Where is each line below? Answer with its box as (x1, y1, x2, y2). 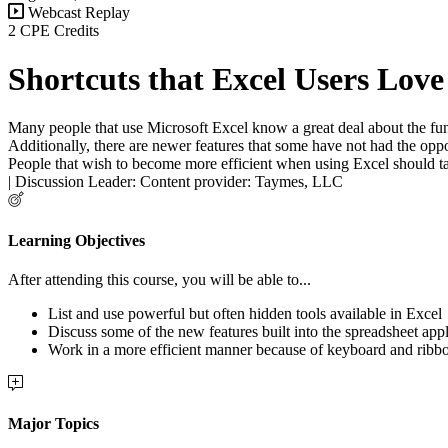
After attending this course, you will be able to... (8, 270, 311, 288)
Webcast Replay (24, 3, 130, 21)
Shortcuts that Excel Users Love (8, 61, 444, 97)
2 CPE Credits (8, 21, 99, 39)
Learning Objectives (8, 231, 145, 249)
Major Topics (8, 415, 99, 433)
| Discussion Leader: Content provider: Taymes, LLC (8, 173, 343, 191)
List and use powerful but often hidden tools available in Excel (48, 304, 442, 322)
